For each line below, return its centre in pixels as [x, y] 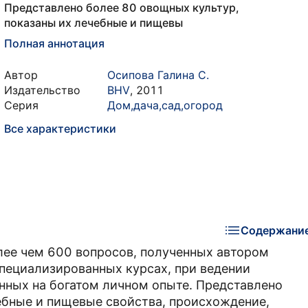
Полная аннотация [54, 43]
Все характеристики [60, 129]
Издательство [42, 90]
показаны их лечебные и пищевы [93, 23]
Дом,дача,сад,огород [165, 105]
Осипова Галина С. [158, 75]
